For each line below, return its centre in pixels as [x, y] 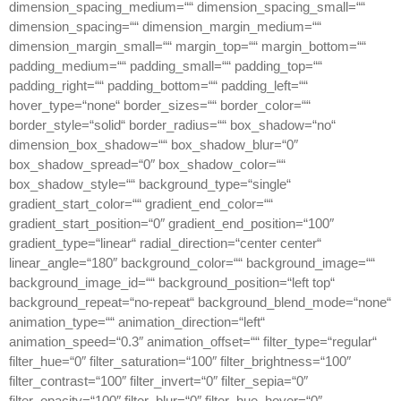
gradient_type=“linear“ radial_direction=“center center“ [165, 243]
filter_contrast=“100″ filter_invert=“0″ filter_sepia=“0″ [158, 380]
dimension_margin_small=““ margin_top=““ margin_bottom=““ [188, 46]
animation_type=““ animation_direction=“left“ [137, 321]
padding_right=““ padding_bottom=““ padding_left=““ [158, 85]
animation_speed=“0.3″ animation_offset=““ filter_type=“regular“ [193, 341]
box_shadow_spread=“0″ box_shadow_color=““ [147, 164]
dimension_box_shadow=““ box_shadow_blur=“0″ [154, 144]
